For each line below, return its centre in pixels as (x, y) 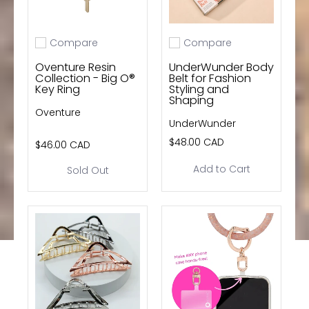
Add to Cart (221, 169)
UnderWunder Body (221, 67)
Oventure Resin (76, 67)
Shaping (191, 100)
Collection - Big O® (85, 78)
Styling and (199, 89)
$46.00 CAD (63, 144)
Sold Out (88, 170)
